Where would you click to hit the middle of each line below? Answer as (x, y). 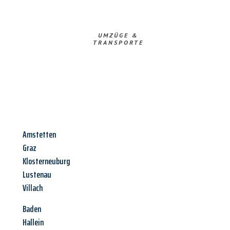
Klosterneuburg (46, 161)
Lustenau (37, 175)
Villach (33, 188)
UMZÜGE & (118, 35)
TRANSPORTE (118, 43)
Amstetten (39, 135)
